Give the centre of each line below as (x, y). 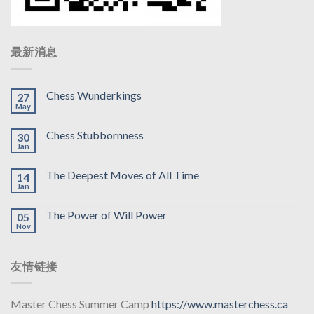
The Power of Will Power (107, 214)
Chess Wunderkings (94, 95)
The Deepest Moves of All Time (123, 175)
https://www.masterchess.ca (220, 304)
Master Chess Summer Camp (81, 304)
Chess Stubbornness (95, 135)
